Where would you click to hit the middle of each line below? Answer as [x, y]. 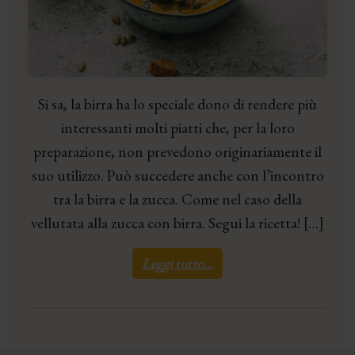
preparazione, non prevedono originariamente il [177, 152]
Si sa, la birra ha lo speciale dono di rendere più [177, 105]
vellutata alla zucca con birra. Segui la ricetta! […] [177, 223]
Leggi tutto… [177, 264]
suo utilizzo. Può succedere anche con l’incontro [177, 176]
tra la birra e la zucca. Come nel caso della [177, 200]
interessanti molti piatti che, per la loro [177, 128]
